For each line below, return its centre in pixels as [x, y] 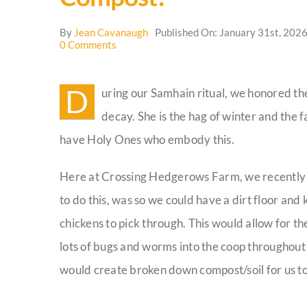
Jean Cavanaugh [111, 32]
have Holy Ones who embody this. [147, 139]
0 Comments [88, 45]
